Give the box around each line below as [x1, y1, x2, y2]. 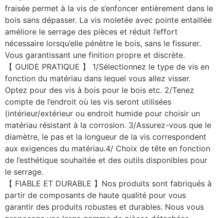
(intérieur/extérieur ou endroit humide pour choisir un [5, 109, 200, 119]
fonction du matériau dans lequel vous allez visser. [5, 73, 191, 84]
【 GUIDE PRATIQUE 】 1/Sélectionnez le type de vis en [5, 62, 209, 72]
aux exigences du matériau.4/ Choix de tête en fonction [5, 144, 210, 154]
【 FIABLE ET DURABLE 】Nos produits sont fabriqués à [5, 179, 212, 189]
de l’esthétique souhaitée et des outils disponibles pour [5, 155, 207, 165]
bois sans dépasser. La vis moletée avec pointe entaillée [5, 15, 212, 25]
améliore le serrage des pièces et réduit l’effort [5, 27, 178, 37]
